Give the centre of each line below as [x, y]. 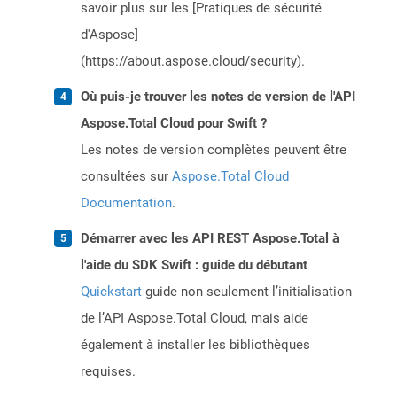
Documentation [126, 203]
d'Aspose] [109, 35]
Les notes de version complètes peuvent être [214, 150]
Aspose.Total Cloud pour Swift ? [174, 124]
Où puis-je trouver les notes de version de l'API [218, 97]
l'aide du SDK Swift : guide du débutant [194, 265]
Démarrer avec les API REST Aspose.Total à [210, 239]
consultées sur [126, 177]
